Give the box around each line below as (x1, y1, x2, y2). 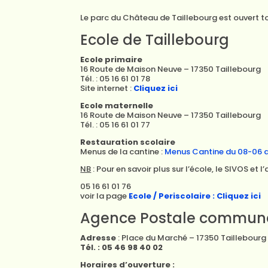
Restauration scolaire (80, 136, 176, 148)
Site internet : (80, 83, 134, 94)
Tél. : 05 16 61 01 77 (80, 119, 151, 130)
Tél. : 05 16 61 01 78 (80, 73, 151, 84)
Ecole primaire (80, 54, 143, 65)
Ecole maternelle (80, 100, 154, 111)
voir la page (80, 190, 129, 202)
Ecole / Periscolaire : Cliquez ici (129, 190, 261, 202)
